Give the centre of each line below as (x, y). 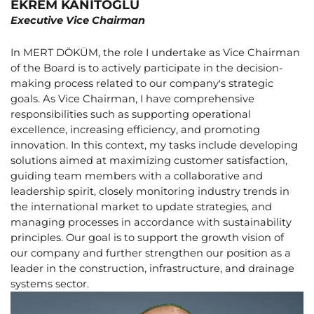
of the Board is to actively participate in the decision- (147, 68)
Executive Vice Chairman (78, 21)
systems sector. (50, 284)
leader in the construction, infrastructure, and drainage (152, 269)
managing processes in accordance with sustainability (151, 223)
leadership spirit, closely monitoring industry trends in (150, 192)
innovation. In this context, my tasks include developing (154, 145)
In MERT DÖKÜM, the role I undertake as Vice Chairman (155, 53)
